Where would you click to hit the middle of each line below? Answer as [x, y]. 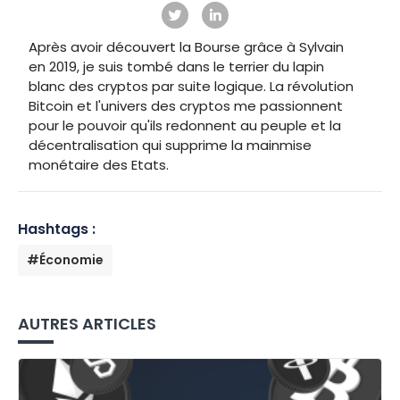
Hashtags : [57, 229]
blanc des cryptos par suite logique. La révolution [191, 86]
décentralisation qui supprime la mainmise [170, 145]
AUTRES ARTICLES [87, 323]
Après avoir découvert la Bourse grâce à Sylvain [186, 46]
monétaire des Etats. [99, 164]
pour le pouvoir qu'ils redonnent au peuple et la [185, 125]
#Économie [65, 259]
